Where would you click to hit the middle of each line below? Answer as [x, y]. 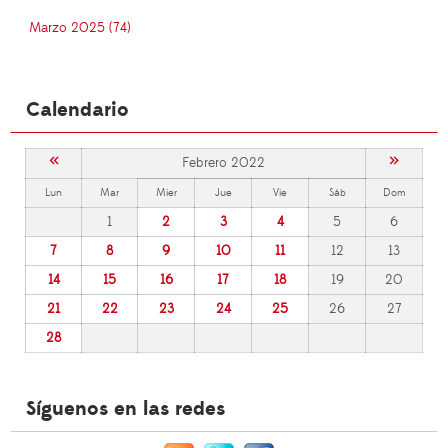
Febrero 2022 [223, 163]
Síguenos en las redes [125, 409]
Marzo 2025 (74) [80, 28]
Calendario [77, 110]
